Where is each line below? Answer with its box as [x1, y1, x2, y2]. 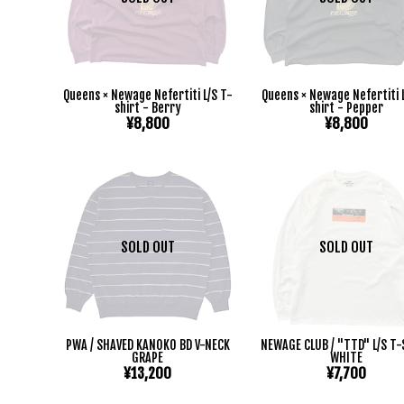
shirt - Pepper [309, 99, 384, 115]
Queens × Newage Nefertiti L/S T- [62, 87, 233, 103]
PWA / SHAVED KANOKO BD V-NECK [65, 337, 230, 353]
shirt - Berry [114, 99, 181, 115]
